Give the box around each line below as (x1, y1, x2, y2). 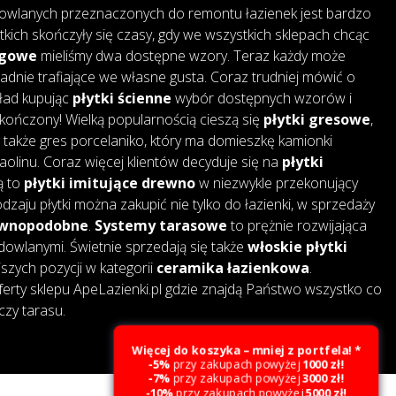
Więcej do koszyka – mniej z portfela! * (122, 339, 370, 357)
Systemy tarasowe (94, 215, 227, 235)
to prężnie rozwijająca (226, 215, 367, 235)
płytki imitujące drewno (23, 172, 195, 193)
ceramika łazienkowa (156, 257, 309, 278)
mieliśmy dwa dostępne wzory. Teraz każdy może (36, 45, 346, 65)
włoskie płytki (247, 236, 347, 256)
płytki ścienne (72, 88, 171, 108)
